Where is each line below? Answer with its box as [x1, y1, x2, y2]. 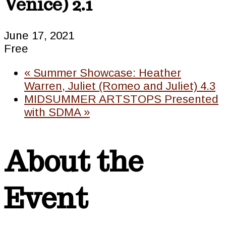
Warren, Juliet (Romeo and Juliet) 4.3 [24, 80, 215, 93]
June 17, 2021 [4, 29, 74, 42]
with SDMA [24, 106, 84, 119]
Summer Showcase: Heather [30, 67, 181, 80]
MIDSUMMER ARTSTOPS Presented [24, 93, 218, 106]
